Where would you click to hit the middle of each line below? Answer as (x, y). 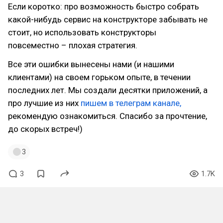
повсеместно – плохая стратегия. (73, 45)
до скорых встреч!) (45, 129)
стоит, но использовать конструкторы (82, 32)
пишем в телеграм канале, (131, 103)
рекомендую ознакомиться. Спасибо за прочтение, (108, 116)
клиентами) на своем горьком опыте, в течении (99, 77)
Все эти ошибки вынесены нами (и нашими (91, 64)
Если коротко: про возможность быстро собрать (104, 6)
